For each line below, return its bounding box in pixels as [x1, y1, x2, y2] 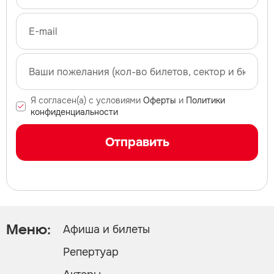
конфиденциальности [31, 106, 118, 118]
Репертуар [63, 245, 119, 259]
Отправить [105, 135, 169, 150]
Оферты [143, 95, 176, 106]
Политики [186, 95, 225, 106]
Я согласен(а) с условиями [31, 95, 143, 106]
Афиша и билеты [63, 223, 150, 237]
